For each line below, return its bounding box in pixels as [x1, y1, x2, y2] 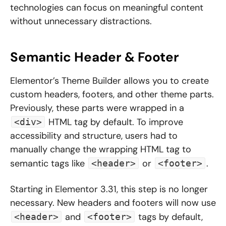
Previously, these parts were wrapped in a [10, 102, 184, 115]
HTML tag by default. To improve [46, 116, 183, 129]
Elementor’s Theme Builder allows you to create [10, 75, 209, 87]
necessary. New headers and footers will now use [10, 197, 216, 209]
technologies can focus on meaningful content [10, 2, 203, 14]
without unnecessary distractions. [10, 15, 152, 28]
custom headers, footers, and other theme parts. [10, 88, 214, 101]
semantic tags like [10, 157, 87, 170]
